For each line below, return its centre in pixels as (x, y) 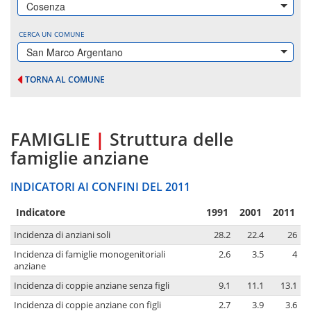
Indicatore (41, 212)
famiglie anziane (79, 158)
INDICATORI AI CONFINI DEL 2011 (100, 187)
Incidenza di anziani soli (62, 235)
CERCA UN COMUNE (52, 34)
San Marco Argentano (75, 52)
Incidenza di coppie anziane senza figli (92, 286)
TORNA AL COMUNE (65, 79)
